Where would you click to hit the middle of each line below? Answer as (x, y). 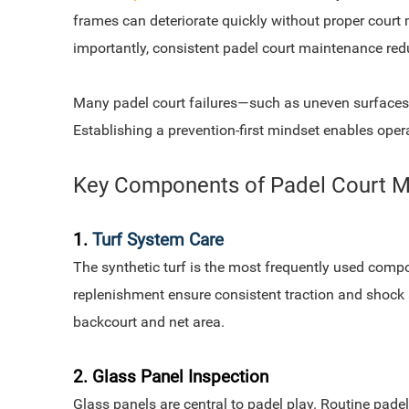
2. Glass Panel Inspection (171, 377)
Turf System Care (158, 240)
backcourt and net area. (149, 322)
